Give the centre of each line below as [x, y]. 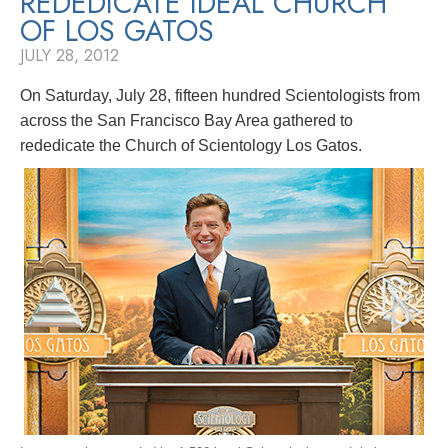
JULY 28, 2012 [69, 54]
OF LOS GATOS [117, 30]
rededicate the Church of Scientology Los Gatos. [191, 145]
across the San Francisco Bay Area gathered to [186, 120]
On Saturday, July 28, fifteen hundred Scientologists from [220, 95]
